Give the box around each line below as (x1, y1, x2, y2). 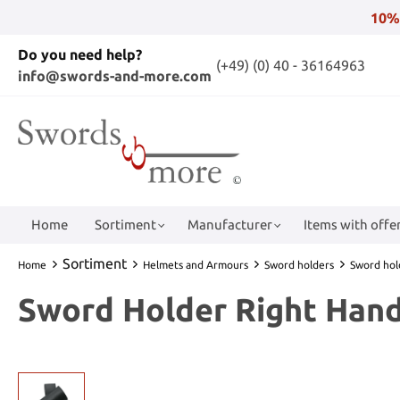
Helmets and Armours (143, 258, 248, 271)
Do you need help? (18, 46, 142, 62)
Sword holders (264, 258, 334, 271)
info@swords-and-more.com (18, 68, 212, 84)
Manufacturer (187, 216, 272, 232)
